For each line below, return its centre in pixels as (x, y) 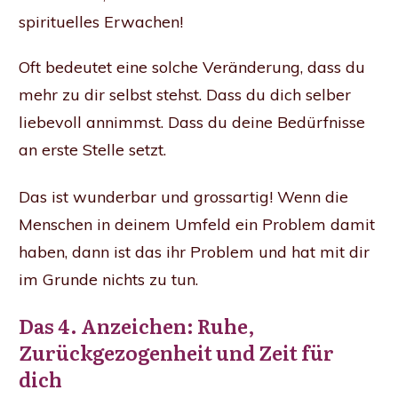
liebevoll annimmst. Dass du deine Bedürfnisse (192, 122)
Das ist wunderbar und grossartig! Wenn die (183, 196)
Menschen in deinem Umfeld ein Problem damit (197, 224)
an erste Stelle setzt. (92, 149)
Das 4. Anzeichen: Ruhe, (137, 325)
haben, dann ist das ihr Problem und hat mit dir (194, 251)
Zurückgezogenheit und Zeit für (176, 352)
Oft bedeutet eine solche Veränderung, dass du (192, 67)
